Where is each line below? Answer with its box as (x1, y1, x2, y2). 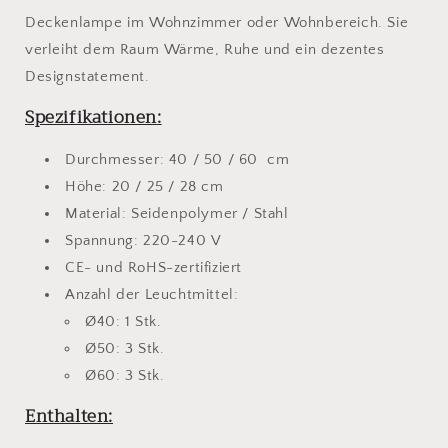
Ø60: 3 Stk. (85, 366, 165, 384)
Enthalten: (25, 401, 113, 431)
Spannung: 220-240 (65, 231, 207, 249)
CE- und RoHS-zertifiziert (65, 258, 242, 276)
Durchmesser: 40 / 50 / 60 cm (65, 150, 290, 168)
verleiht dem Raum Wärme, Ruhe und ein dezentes (25, 40, 385, 58)
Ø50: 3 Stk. (85, 339, 165, 357)
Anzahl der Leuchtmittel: (65, 285, 239, 303)
